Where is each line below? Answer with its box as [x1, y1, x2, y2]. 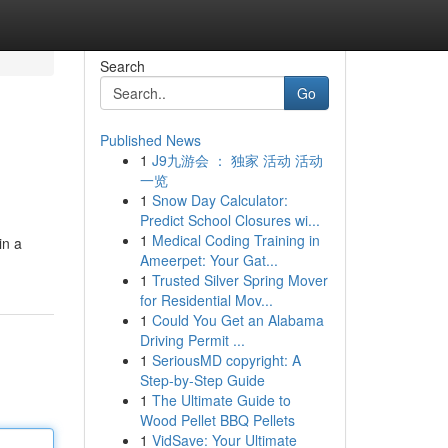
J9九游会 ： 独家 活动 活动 [151, 150, 323, 170]
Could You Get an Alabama [151, 310, 324, 330]
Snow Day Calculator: [151, 190, 288, 210]
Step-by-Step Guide [139, 370, 265, 390]
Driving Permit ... [139, 330, 245, 350]
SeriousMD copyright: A [151, 350, 301, 370]
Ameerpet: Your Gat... [139, 250, 278, 270]
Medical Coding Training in [151, 230, 320, 250]
